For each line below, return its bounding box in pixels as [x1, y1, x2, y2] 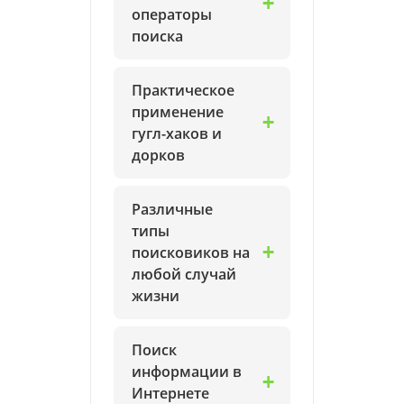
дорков [132, 145, 185, 165]
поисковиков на [132, 243, 250, 262]
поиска [132, 26, 183, 46]
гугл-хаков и [132, 124, 222, 143]
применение [132, 102, 224, 122]
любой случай [132, 264, 236, 284]
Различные [132, 199, 213, 219]
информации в [132, 362, 242, 381]
